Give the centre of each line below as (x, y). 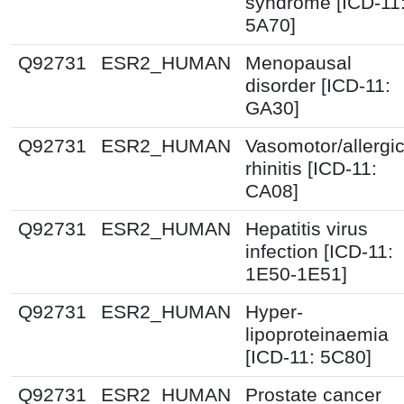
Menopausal (298, 63)
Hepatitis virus (307, 229)
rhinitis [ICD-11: (311, 168)
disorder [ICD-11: (318, 85)
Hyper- (274, 312)
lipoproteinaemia (317, 334)
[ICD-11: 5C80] (308, 357)
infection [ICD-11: (319, 251)
